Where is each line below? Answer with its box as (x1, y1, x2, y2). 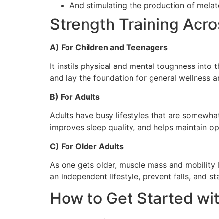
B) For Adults (50, 91, 100, 102)
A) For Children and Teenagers (50, 43, 168, 53)
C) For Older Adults (50, 141, 124, 151)
